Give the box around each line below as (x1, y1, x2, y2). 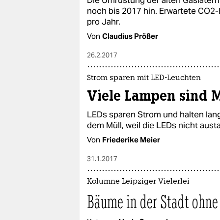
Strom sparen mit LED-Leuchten (87, 75, 201, 82)
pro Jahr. (87, 16, 120, 27)
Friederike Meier (102, 135, 160, 145)
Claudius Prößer (102, 31, 158, 41)
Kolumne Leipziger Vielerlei (87, 178, 190, 186)
